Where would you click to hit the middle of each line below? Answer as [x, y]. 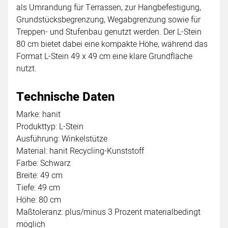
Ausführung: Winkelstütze [62, 139]
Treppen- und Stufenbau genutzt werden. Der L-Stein [109, 32]
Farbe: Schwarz [44, 163]
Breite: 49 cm [39, 175]
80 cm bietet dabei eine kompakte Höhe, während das [112, 44]
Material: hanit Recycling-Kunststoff [80, 151]
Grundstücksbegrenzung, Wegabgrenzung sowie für [108, 20]
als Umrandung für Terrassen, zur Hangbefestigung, [109, 7]
